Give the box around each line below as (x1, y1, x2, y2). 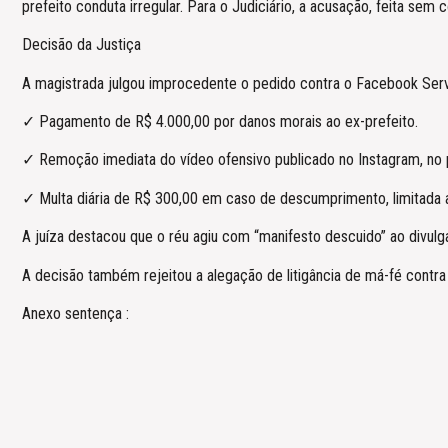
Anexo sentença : (22, 303, 129, 323)
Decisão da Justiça (22, 35, 141, 55)
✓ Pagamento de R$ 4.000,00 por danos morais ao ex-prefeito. (22, 111, 418, 131)
